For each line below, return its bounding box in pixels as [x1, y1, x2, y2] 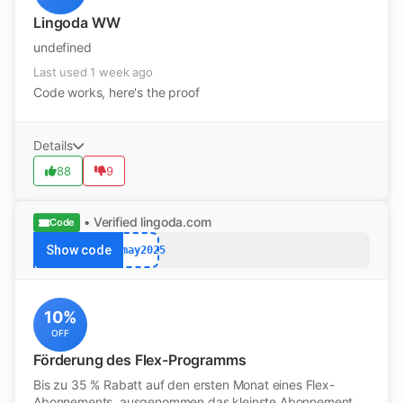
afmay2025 [108, 243, 166, 256]
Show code [45, 243, 112, 257]
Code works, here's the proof [33, 85, 200, 100]
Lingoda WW [33, 13, 121, 31]
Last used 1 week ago [33, 65, 153, 79]
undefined [33, 40, 92, 55]
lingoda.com [140, 214, 211, 229]
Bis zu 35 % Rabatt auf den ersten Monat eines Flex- [33, 377, 335, 392]
